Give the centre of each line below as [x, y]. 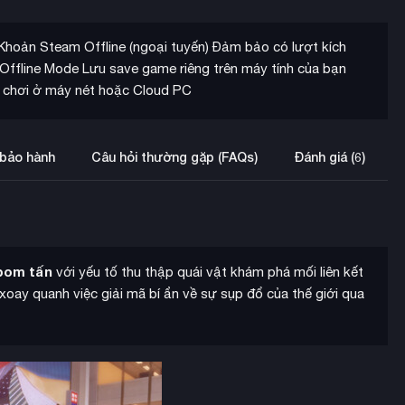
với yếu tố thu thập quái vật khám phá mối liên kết [208, 272]
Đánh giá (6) [330, 157]
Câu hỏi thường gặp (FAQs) [174, 157]
